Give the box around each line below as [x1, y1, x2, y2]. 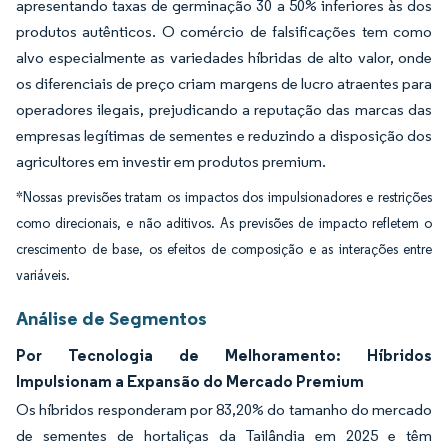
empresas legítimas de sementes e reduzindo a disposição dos [16, 126, 432, 145]
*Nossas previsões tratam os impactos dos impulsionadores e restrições [16, 189, 432, 206]
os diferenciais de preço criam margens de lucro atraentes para [16, 74, 432, 93]
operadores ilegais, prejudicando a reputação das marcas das [16, 100, 432, 119]
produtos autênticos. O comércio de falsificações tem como [16, 22, 432, 41]
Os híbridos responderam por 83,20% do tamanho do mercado [16, 400, 432, 419]
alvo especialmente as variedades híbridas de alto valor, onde [16, 48, 432, 67]
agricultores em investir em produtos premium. [16, 152, 326, 171]
